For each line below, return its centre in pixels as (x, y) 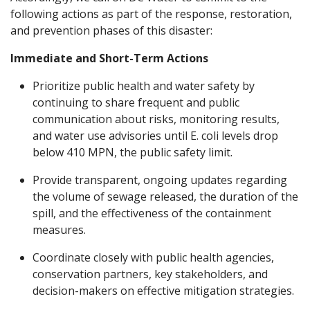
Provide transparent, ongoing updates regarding (160, 180)
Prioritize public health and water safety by (144, 85)
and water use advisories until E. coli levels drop (155, 135)
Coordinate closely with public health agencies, (153, 257)
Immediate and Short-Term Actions (109, 58)
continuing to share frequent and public (136, 102)
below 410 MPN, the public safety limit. (134, 152)
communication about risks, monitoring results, (156, 119)
